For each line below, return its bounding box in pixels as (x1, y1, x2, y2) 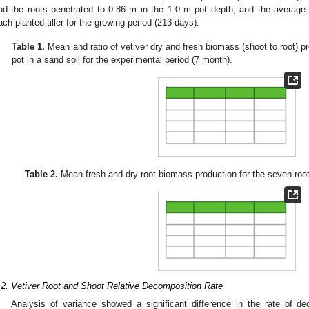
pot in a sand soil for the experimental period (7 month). (12, 54, 233, 66)
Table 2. (24, 169, 58, 180)
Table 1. (12, 41, 46, 52)
